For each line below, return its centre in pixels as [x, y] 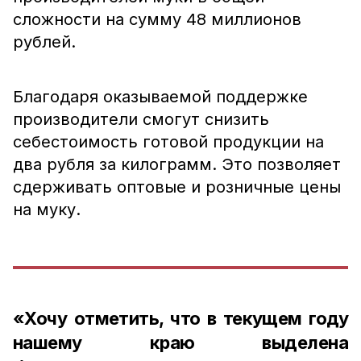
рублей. [44, 42]
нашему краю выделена [180, 342]
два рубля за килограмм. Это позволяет [177, 164]
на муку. [47, 210]
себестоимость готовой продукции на [168, 142]
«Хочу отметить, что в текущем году [180, 318]
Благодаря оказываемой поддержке [160, 97]
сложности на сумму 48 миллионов [157, 19]
